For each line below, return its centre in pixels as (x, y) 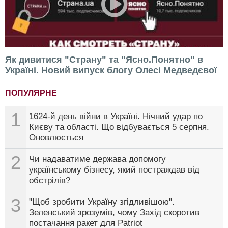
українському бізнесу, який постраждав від (114, 169)
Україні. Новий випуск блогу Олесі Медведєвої (111, 70)
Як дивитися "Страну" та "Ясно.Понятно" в (104, 59)
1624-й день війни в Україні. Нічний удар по (116, 116)
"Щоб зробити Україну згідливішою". (102, 202)
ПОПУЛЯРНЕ (31, 93)
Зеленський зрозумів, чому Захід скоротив (114, 212)
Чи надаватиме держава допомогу (97, 159)
